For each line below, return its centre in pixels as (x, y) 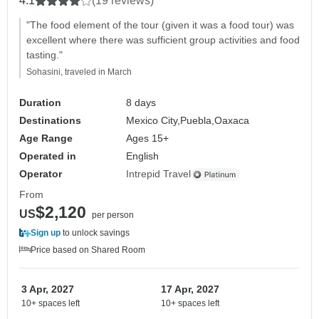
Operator (41, 174)
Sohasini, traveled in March (79, 72)
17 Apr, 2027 (190, 289)
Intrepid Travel (159, 174)
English (143, 156)
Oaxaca (232, 121)
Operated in (48, 156)
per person (113, 215)
